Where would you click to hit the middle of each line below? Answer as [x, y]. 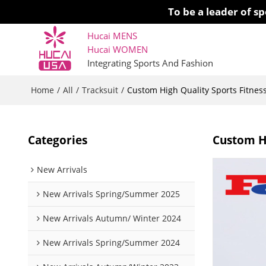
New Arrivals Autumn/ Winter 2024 [112, 218]
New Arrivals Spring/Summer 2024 [111, 243]
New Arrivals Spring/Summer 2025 [111, 194]
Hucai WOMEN [118, 49]
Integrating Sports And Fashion [150, 63]
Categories [57, 140]
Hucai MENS [112, 35]
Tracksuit [100, 90]
